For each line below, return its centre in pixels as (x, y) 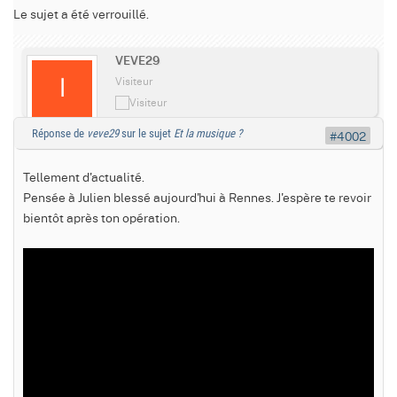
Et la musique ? (208, 134)
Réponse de (59, 134)
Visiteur (134, 81)
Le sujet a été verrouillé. (81, 13)
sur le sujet (146, 134)
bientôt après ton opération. (101, 218)
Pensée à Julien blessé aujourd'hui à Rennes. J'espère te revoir (197, 197)
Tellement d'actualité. (84, 177)
